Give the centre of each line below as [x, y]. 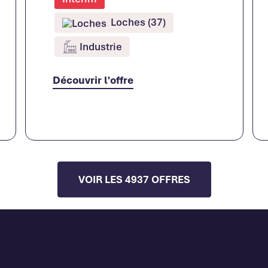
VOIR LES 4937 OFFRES [134, 179]
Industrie [100, 46]
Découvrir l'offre [93, 80]
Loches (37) [137, 22]
